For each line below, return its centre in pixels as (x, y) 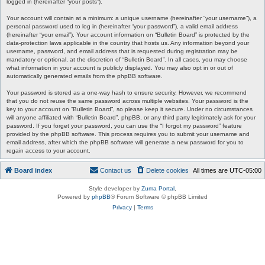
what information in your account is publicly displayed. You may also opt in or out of (120, 68)
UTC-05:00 (245, 170)
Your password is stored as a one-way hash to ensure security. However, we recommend (127, 93)
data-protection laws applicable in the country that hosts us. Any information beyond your (128, 43)
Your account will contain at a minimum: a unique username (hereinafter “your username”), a (132, 18)
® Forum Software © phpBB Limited (159, 197)
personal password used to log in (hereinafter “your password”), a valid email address (122, 26)
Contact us (116, 170)
